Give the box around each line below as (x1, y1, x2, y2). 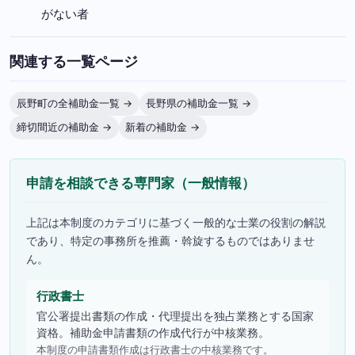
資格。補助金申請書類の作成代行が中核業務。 (36, 325, 269, 339)
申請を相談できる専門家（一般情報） (26, 175, 255, 192)
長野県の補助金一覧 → (146, 97, 252, 110)
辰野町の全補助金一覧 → (16, 97, 132, 110)
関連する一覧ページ (10, 52, 138, 70)
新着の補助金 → (125, 121, 200, 134)
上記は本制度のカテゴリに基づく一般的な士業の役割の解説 (26, 216, 326, 230)
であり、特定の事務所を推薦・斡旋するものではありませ (26, 235, 315, 248)
